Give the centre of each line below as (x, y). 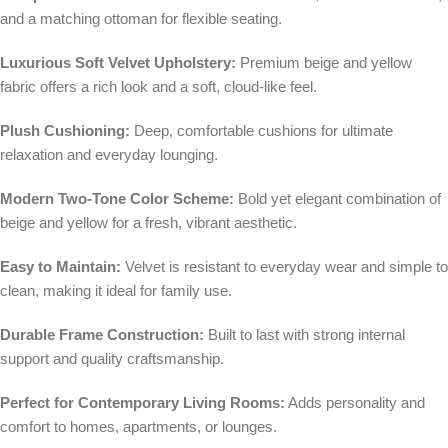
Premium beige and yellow (324, 63)
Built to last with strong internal (304, 335)
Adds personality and (355, 403)
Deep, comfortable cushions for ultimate (261, 131)
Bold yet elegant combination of (337, 199)
